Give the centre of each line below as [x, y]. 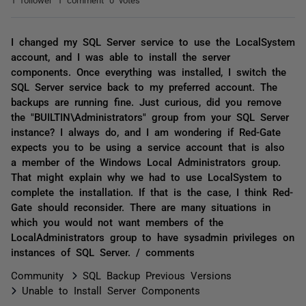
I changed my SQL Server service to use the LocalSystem [153, 41]
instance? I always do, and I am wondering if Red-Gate [146, 131]
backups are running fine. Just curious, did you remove [146, 101]
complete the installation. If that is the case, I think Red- [152, 192]
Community [37, 275]
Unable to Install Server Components [111, 290]
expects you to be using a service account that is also [148, 147]
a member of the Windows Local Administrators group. [146, 162]
